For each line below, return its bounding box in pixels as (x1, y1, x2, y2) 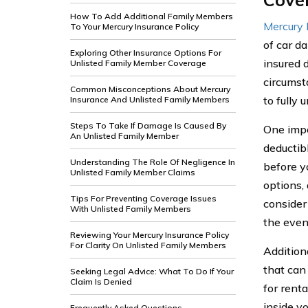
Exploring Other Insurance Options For (70, 47, 221, 58)
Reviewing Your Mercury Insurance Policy (70, 230, 229, 240)
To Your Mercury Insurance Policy (70, 21, 199, 32)
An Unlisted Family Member (70, 131, 179, 141)
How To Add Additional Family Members (70, 11, 233, 21)
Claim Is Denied (70, 276, 132, 287)
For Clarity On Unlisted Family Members (70, 240, 226, 250)
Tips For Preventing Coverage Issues (70, 193, 217, 203)
